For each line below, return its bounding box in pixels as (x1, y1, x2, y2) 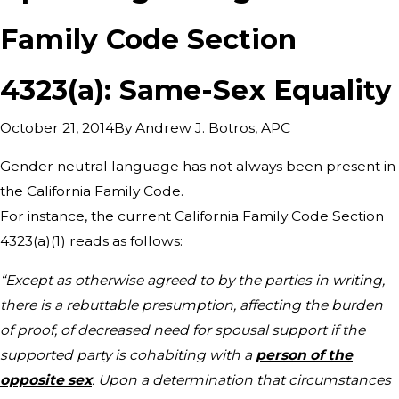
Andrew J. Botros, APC (135, 118, 290, 136)
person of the (256, 346, 353, 363)
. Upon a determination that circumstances (92, 370, 391, 388)
